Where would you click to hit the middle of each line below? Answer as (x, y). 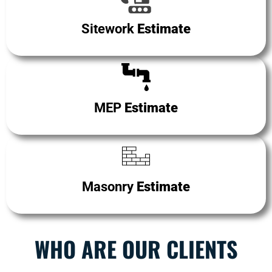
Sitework (109, 29)
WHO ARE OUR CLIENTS (136, 248)
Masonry (109, 186)
